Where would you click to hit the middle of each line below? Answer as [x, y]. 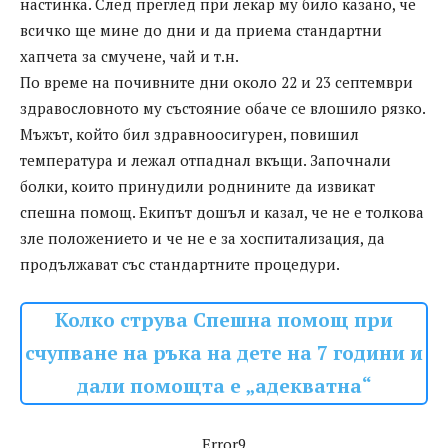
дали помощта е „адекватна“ [224, 386]
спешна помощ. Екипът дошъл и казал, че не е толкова [222, 212]
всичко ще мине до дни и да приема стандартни [201, 30]
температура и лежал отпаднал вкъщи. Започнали [205, 160]
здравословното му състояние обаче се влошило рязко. [222, 108]
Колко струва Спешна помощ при [224, 320]
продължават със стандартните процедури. [180, 264]
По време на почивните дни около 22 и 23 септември [216, 82]
